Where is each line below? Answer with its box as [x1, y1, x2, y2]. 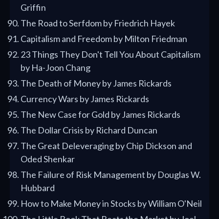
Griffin [21, 2, 46, 13]
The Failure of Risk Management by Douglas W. [21, 169, 201, 180]
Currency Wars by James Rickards [21, 93, 149, 105]
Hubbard [21, 182, 55, 194]
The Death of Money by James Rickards [21, 78, 172, 89]
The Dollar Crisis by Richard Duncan [21, 125, 157, 136]
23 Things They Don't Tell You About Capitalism [21, 49, 200, 60]
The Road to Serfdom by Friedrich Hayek [21, 18, 175, 29]
